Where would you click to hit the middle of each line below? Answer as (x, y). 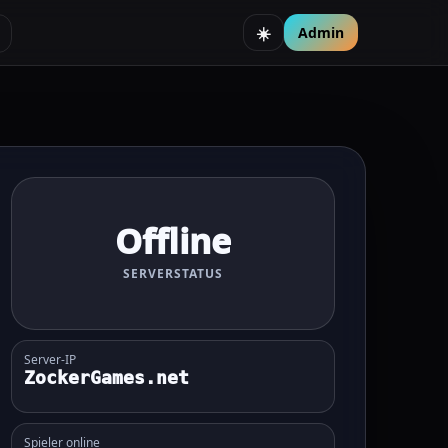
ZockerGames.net (106, 377)
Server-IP (49, 359)
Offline (172, 241)
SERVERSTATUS (173, 274)
